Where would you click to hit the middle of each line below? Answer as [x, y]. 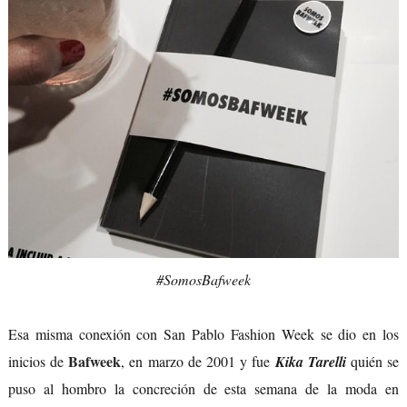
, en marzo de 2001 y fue [198, 361]
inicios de [38, 361]
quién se [372, 361]
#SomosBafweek [203, 279]
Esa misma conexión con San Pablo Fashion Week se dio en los [203, 333]
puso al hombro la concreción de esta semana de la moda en [203, 388]
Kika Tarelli [310, 361]
